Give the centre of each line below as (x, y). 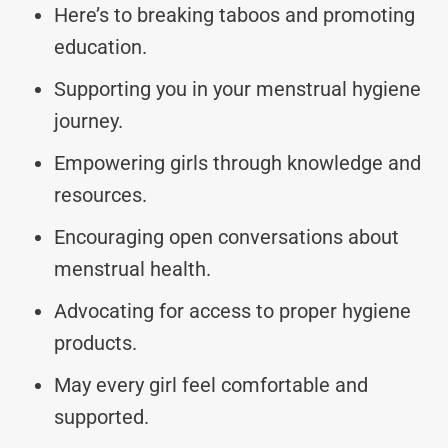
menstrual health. (132, 268)
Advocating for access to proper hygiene (232, 310)
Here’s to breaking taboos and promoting (234, 14)
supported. (101, 416)
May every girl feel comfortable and (211, 384)
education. (100, 46)
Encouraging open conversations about (226, 236)
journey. (88, 120)
